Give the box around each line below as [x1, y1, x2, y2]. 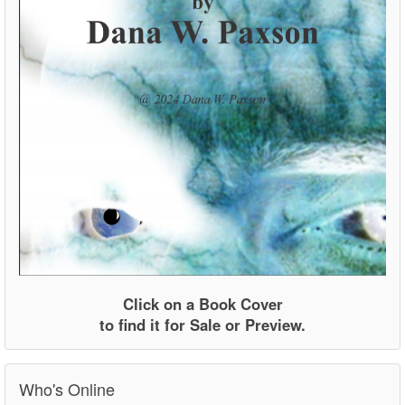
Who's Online [19, 377, 115, 400]
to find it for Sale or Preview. [99, 314, 306, 335]
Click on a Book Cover [122, 293, 283, 315]
